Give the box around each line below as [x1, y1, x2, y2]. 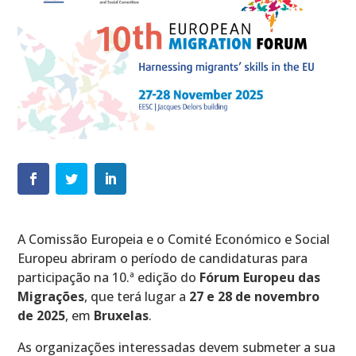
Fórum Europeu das [199, 269, 321, 287]
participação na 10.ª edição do [17, 269, 200, 287]
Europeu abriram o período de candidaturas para [17, 250, 308, 268]
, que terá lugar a [84, 288, 190, 306]
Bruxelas [94, 307, 149, 325]
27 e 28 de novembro [189, 288, 320, 306]
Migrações [17, 288, 85, 306]
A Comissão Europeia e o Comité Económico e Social [17, 230, 331, 249]
